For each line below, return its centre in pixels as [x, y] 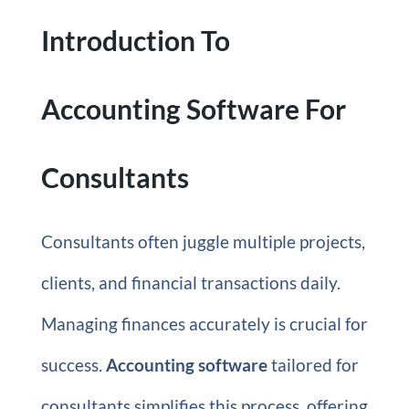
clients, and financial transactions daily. [190, 283]
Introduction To [135, 40]
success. [73, 365]
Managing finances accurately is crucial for [204, 324]
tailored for [313, 365]
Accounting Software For [193, 109]
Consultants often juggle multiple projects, [203, 241]
